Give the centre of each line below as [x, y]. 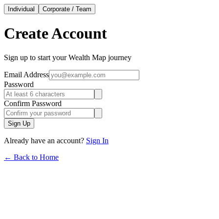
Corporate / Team [67, 9]
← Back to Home [31, 157]
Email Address [26, 74]
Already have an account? [44, 140]
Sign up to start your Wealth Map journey [68, 57]
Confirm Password [33, 103]
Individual [21, 9]
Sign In [97, 140]
